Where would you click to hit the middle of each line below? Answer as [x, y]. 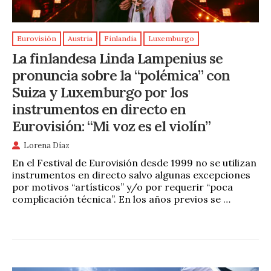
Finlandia [120, 39]
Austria [80, 39]
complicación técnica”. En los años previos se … [121, 199]
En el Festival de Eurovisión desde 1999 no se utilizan [134, 162]
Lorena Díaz [47, 145]
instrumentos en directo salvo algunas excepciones [131, 175]
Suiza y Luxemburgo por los [100, 92]
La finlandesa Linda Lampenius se [117, 58]
